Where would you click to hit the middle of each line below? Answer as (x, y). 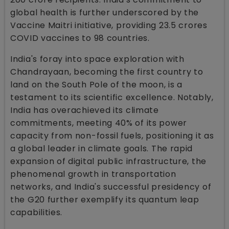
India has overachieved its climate (85, 110)
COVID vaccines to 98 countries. (80, 38)
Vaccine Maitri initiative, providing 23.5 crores (109, 25)
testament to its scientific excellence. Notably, (112, 97)
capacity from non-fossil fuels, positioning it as (112, 135)
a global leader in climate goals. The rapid (102, 148)
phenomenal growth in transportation (93, 174)
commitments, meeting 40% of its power (99, 123)
